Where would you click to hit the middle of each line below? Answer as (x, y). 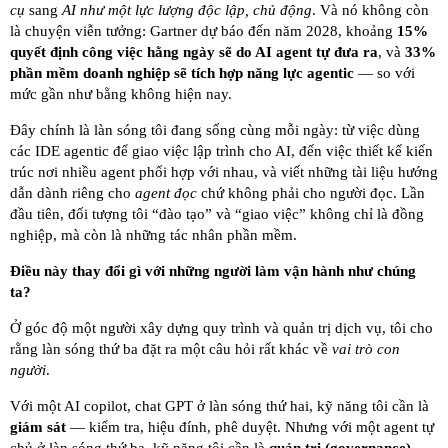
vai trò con (366, 349)
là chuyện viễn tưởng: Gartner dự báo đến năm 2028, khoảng (203, 31)
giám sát (38, 427)
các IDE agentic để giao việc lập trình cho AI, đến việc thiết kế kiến (221, 151)
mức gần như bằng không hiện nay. (121, 94)
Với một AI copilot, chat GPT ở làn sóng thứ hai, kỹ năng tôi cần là (219, 406)
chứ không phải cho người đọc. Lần (311, 193)
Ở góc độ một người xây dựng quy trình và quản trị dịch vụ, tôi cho (221, 328)
